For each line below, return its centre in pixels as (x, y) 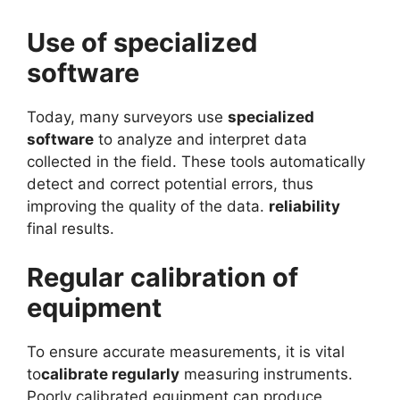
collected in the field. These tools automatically (196, 161)
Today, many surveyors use (127, 117)
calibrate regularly (110, 375)
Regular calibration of (162, 278)
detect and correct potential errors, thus (170, 183)
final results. (71, 228)
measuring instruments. (266, 375)
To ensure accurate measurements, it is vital (186, 352)
